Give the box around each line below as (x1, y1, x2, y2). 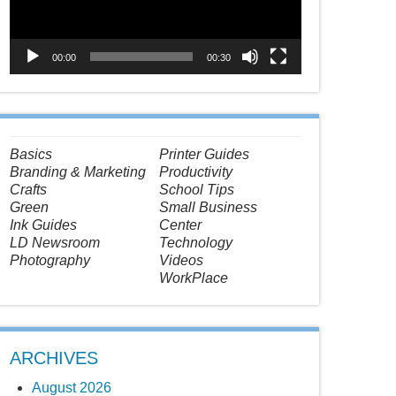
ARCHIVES (10, 347, 98, 368)
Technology (159, 234, 233, 250)
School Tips (159, 181, 235, 197)
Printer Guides (159, 146, 250, 162)
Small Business (159, 199, 258, 215)
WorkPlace (159, 270, 229, 286)
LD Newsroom (10, 234, 100, 250)
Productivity (159, 164, 233, 179)
